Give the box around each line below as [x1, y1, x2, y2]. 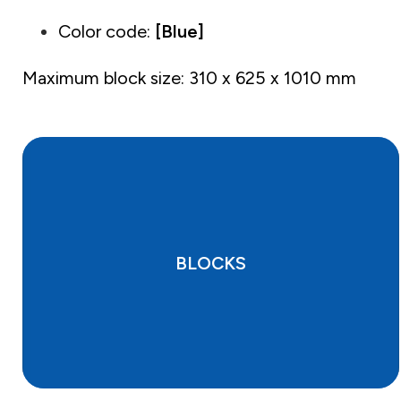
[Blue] [155, 21, 204, 43]
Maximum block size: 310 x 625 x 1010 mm [22, 67, 356, 90]
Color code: [58, 21, 155, 43]
